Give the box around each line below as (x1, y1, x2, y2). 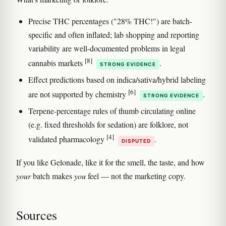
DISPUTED (122, 137, 151, 144)
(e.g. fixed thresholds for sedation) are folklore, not (28, 119, 188, 130)
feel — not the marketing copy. (86, 170, 186, 181)
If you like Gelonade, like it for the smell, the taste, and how (16, 156, 205, 167)
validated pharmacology (28, 134, 106, 145)
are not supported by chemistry (28, 89, 128, 100)
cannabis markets (28, 57, 85, 68)
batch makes (31, 170, 74, 181)
